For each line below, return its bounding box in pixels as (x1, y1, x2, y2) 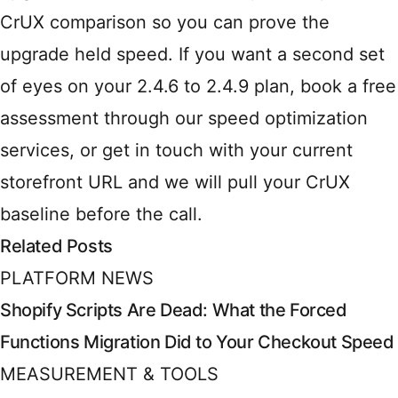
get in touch (102, 139, 203, 162)
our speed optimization (175, 107, 368, 130)
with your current (203, 139, 353, 162)
